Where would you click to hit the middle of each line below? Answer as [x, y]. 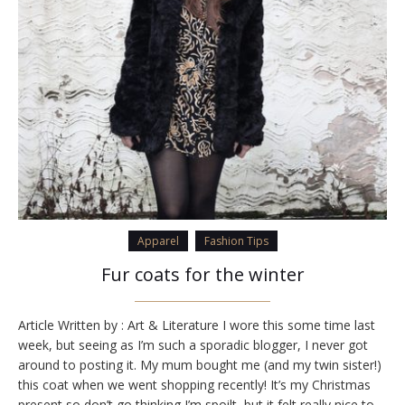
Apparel [158, 241]
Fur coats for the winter [202, 275]
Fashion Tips [236, 241]
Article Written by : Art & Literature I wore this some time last [197, 325]
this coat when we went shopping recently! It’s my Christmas [194, 385]
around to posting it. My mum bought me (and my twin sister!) [200, 365]
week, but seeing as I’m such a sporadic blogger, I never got [193, 345]
